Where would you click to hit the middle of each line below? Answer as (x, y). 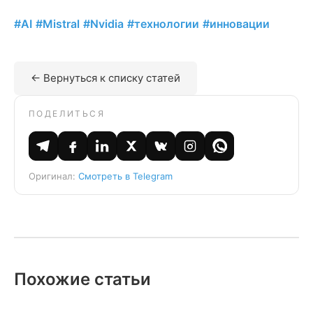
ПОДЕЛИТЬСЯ (67, 114)
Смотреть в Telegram (125, 176)
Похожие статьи (82, 279)
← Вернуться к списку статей (105, 78)
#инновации (236, 24)
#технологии (163, 24)
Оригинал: (53, 176)
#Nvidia (103, 24)
